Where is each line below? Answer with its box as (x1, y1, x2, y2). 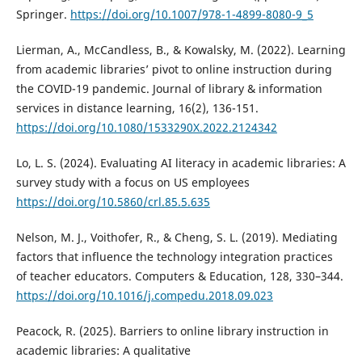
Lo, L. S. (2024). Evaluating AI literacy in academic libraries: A (15, 154, 346, 170)
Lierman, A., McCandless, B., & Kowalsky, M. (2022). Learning (15, 41, 346, 57)
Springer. (15, 6, 70, 22)
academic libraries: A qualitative (15, 342, 191, 358)
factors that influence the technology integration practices (15, 248, 333, 264)
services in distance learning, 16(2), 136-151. (15, 99, 259, 116)
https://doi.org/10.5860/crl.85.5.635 (15, 193, 210, 209)
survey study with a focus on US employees (15, 174, 250, 190)
